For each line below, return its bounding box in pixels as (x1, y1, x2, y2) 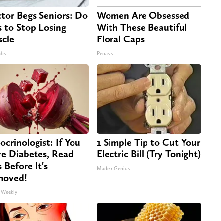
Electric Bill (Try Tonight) (97, 148, 201, 160)
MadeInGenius (97, 165, 130, 172)
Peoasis (97, 50, 113, 57)
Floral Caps (97, 33, 145, 45)
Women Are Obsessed (97, 9, 189, 22)
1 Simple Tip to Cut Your (97, 136, 200, 148)
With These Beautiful (97, 21, 187, 34)
